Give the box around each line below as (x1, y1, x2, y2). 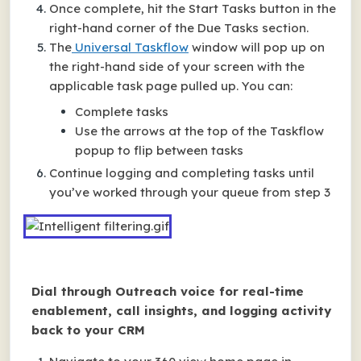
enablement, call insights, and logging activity (31, 303, 331, 318)
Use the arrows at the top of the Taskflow (75, 123, 324, 139)
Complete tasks (75, 104, 172, 119)
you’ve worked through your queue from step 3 (49, 185, 330, 200)
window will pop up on (189, 39, 325, 55)
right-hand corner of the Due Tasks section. (49, 20, 309, 35)
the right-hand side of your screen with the (49, 59, 305, 74)
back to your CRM (31, 322, 145, 338)
